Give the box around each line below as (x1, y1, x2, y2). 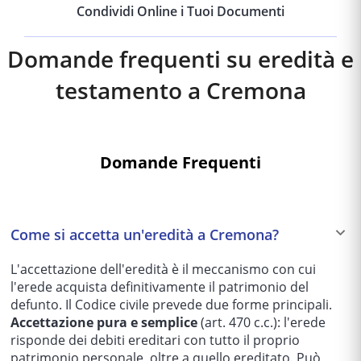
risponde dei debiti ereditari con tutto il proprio (10, 331, 300, 350)
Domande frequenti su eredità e (7, 44, 354, 75)
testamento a (55, 75, 206, 106)
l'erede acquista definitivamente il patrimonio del (10, 278, 309, 297)
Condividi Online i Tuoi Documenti (77, 2, 284, 21)
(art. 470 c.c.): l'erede (197, 313, 326, 332)
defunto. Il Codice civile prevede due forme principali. (10, 296, 332, 314)
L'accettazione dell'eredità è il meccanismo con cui (10, 260, 316, 279)
